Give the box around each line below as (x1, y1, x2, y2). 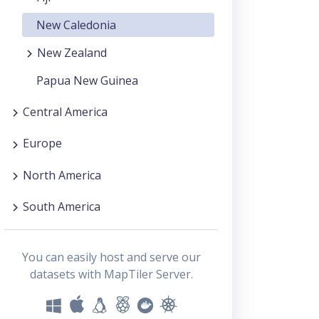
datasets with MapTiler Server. (29, 266, 193, 282)
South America (23, 198, 100, 214)
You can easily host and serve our (21, 249, 201, 265)
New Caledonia (36, 16, 116, 33)
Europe (23, 135, 62, 152)
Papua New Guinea (36, 73, 138, 89)
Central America (23, 104, 108, 120)
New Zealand (37, 44, 107, 61)
